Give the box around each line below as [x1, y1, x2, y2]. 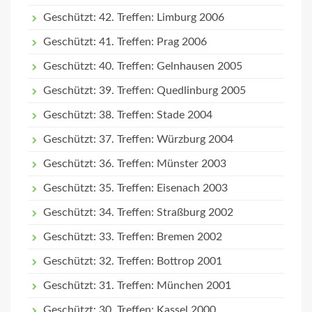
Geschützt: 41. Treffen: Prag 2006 [43, 36, 207, 47]
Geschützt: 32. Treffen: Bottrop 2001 [43, 256, 222, 267]
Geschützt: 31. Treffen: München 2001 [43, 280, 231, 291]
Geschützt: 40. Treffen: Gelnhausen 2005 [43, 61, 242, 72]
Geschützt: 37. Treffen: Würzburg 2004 [43, 134, 233, 145]
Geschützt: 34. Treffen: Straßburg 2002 [43, 207, 233, 218]
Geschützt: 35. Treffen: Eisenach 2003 [43, 182, 228, 194]
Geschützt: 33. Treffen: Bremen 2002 [43, 231, 222, 242]
